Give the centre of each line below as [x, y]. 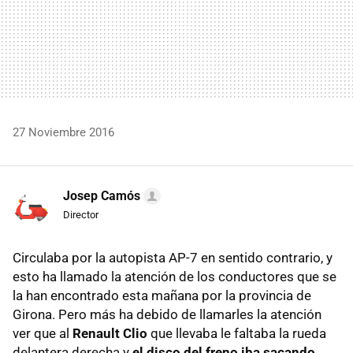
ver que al [43, 333]
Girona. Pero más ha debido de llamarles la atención [167, 314]
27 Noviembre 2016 [63, 132]
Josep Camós [102, 195]
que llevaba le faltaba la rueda [237, 333]
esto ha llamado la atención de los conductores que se [175, 276]
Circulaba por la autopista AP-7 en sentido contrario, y [173, 257]
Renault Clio [110, 333]
